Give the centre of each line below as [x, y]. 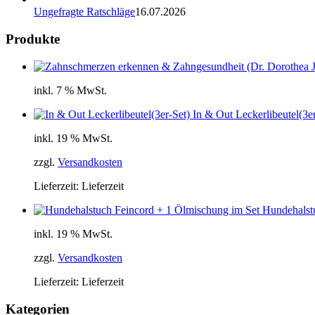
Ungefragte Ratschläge [84, 12]
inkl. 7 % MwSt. [70, 90]
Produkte [33, 39]
